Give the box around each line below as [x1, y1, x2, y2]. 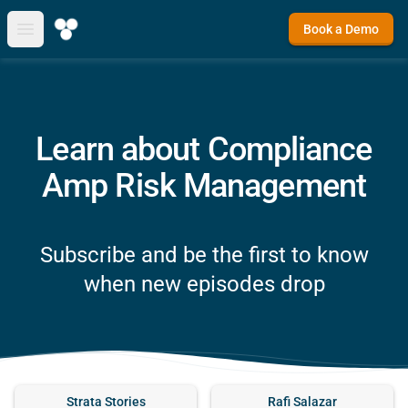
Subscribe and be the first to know [39, 242, 369, 268]
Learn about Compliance [36, 130, 372, 168]
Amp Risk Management [42, 167, 366, 205]
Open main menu [24, 29, 135, 47]
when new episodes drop [83, 271, 325, 297]
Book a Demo [303, 22, 379, 36]
